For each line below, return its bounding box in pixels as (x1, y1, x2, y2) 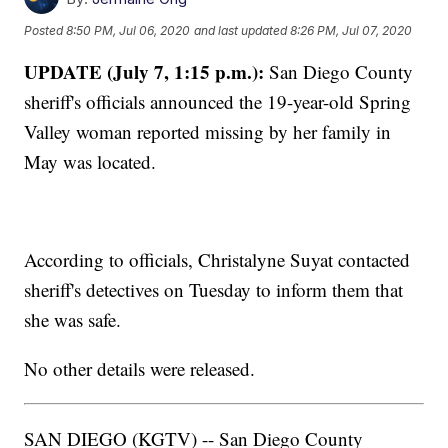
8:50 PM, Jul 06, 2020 (66, 22, 191, 38)
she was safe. (24, 307, 122, 333)
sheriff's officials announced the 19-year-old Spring (24, 89, 412, 115)
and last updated (194, 22, 288, 38)
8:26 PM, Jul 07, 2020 (290, 22, 413, 38)
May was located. (24, 149, 157, 175)
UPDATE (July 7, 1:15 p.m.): (24, 58, 265, 86)
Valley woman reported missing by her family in (24, 119, 392, 145)
